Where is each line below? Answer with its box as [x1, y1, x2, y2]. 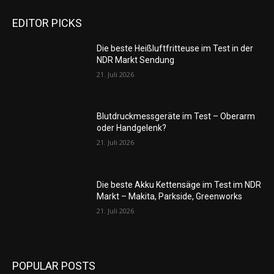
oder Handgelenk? [97, 123, 167, 133]
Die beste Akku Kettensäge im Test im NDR [97, 180, 262, 190]
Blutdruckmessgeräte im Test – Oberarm [97, 111, 256, 122]
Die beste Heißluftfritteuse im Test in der [97, 43, 254, 53]
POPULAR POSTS [12, 259, 95, 272]
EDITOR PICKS [12, 16, 82, 29]
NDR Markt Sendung [97, 54, 175, 65]
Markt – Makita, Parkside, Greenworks [97, 191, 243, 202]
